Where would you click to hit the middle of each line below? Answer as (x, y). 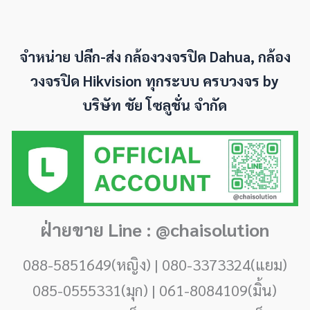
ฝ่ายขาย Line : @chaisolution (155, 229)
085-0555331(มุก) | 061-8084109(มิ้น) (155, 290)
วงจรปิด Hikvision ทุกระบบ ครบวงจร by (155, 80)
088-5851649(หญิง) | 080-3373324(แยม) (155, 264)
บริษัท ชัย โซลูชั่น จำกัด (155, 104)
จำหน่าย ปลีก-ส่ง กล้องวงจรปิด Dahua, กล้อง (155, 56)
